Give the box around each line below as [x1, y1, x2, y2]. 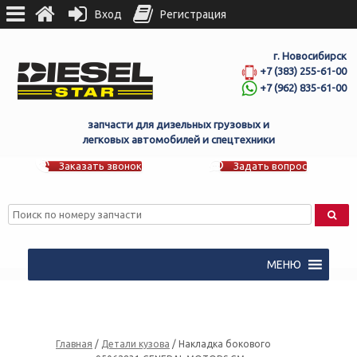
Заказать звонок [58, 159, 142, 171]
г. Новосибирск [273, 50, 347, 61]
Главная [56, 339, 92, 349]
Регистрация [160, 8, 226, 21]
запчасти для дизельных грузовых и [88, 119, 269, 131]
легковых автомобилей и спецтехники [82, 134, 275, 146]
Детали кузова [101, 339, 170, 349]
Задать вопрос [233, 159, 308, 171]
